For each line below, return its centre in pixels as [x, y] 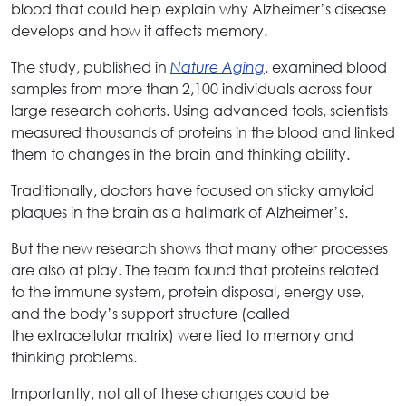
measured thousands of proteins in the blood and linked [203, 131]
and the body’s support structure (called [150, 313]
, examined [305, 66]
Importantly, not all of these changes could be [170, 392]
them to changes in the [93, 153]
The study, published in [91, 66]
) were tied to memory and [261, 334]
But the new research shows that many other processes [199, 247]
